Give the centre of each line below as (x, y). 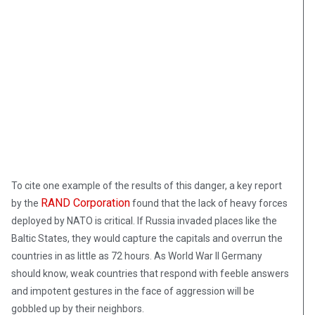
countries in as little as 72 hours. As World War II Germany (137, 256)
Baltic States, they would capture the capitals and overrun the (147, 239)
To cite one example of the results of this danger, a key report (147, 186)
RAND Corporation (85, 203)
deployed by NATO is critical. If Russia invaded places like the (144, 221)
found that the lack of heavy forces (209, 204)
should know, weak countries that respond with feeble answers (150, 274)
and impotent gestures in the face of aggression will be (133, 291)
